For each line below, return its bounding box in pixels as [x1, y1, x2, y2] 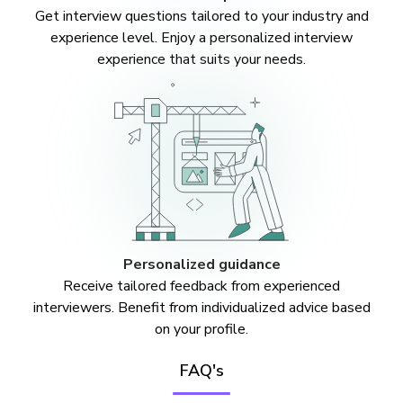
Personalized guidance [122, 255, 281, 274]
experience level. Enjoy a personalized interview [50, 28, 353, 48]
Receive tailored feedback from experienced [63, 276, 340, 296]
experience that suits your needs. [97, 49, 306, 69]
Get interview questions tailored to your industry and [34, 6, 369, 26]
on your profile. [155, 319, 248, 339]
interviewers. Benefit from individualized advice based [32, 298, 371, 318]
